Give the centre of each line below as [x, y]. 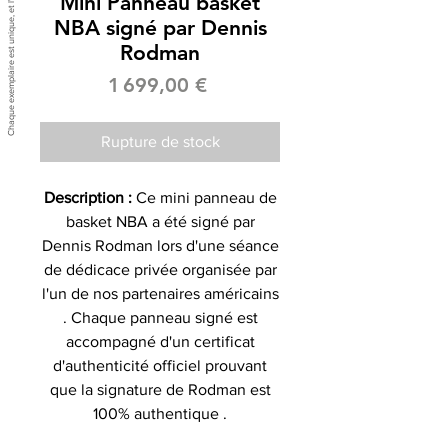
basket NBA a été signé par [160, 221]
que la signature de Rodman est [160, 389]
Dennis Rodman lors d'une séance [160, 245]
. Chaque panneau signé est [160, 317]
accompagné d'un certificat [160, 341]
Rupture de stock [160, 141]
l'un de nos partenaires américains [160, 293]
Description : [89, 197]
